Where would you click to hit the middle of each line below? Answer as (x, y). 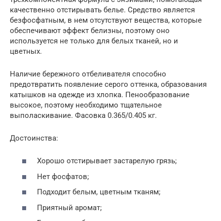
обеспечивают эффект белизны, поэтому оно (90, 30)
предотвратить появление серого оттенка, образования (108, 84)
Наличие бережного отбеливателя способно (88, 74)
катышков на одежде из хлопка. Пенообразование (100, 94)
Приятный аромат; (69, 207)
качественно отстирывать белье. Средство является (102, 10)
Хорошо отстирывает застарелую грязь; (107, 161)
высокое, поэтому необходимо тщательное (86, 105)
